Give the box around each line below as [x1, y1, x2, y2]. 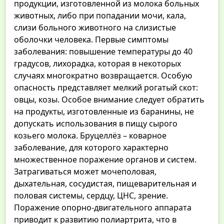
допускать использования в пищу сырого [14, 118, 177, 129]
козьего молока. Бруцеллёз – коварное [14, 130, 166, 141]
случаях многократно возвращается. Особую [14, 70, 192, 81]
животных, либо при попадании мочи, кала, [14, 10, 186, 21]
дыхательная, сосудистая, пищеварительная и [14, 178, 196, 189]
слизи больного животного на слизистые [14, 22, 176, 33]
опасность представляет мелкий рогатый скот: [14, 82, 198, 93]
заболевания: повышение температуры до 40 [14, 46, 192, 57]
